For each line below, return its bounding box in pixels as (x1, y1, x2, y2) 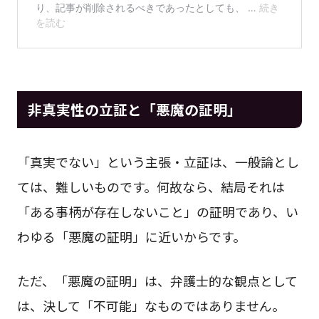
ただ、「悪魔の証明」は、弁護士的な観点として (16, 271, 298, 290)
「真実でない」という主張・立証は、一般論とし (16, 152, 299, 172)
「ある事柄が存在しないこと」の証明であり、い (16, 202, 298, 221)
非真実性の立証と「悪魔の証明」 (27, 98, 241, 120)
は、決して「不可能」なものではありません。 (16, 296, 285, 315)
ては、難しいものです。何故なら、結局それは (16, 177, 285, 197)
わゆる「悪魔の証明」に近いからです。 (16, 227, 246, 246)
